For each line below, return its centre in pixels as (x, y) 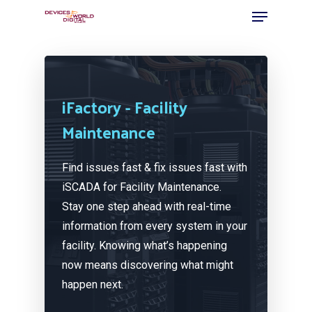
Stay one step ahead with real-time (147, 206)
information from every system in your (155, 226)
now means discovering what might (148, 265)
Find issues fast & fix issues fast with (155, 167)
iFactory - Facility (125, 107)
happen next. (93, 284)
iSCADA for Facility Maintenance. (142, 187)
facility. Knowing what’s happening (145, 245)
